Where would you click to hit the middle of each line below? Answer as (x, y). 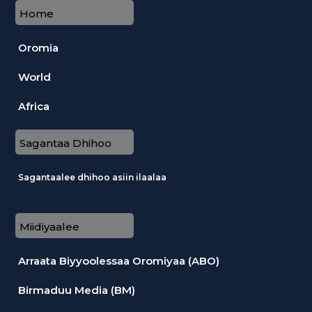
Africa (34, 106)
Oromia (38, 47)
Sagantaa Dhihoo (65, 143)
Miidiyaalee (49, 226)
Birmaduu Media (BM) (77, 290)
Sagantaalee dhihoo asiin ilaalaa (92, 177)
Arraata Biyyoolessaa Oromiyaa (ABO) (119, 260)
